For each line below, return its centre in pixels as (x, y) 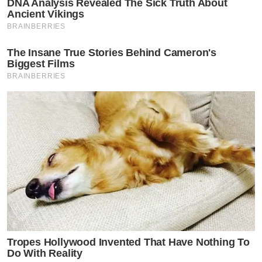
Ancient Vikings (46, 14)
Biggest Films (41, 64)
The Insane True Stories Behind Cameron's (112, 53)
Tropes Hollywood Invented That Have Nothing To (128, 242)
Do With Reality (45, 253)
